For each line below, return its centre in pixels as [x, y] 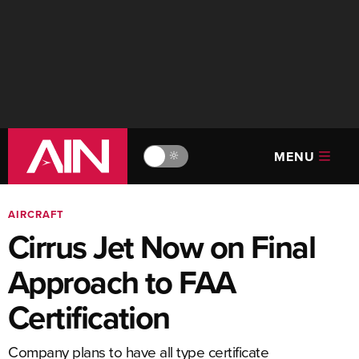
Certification [89, 317]
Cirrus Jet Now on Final [162, 247]
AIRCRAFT [36, 214]
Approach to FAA [122, 282]
